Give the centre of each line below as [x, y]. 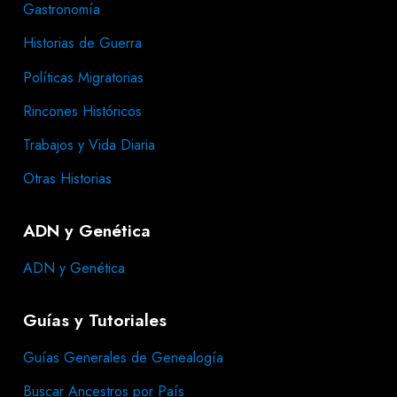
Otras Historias [67, 178]
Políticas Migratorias [83, 77]
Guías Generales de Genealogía [123, 357]
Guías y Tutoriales [95, 319]
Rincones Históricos [82, 111]
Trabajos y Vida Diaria [89, 144]
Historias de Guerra [82, 43]
